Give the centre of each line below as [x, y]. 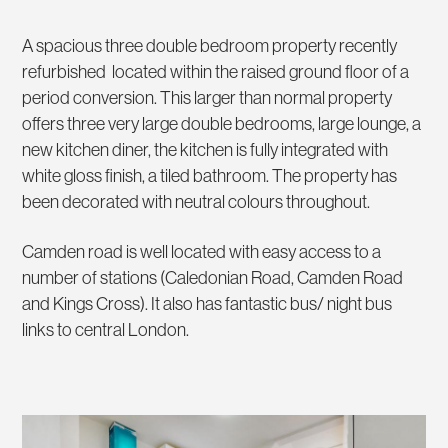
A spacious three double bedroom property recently [210, 46]
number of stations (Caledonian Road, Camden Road [213, 278]
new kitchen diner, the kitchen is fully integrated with [205, 150]
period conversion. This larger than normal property [207, 98]
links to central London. [106, 330]
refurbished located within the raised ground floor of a [216, 72]
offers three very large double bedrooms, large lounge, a [222, 124]
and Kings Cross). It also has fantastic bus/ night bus [207, 304]
